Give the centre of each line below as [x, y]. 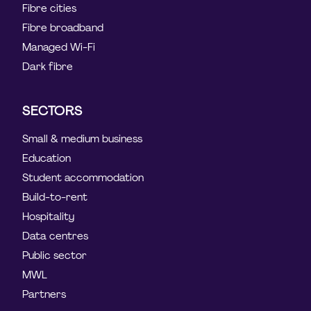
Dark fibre [48, 67]
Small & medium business [83, 139]
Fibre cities [50, 9]
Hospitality [49, 217]
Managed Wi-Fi [59, 48]
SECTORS [52, 111]
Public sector [55, 256]
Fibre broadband [63, 28]
